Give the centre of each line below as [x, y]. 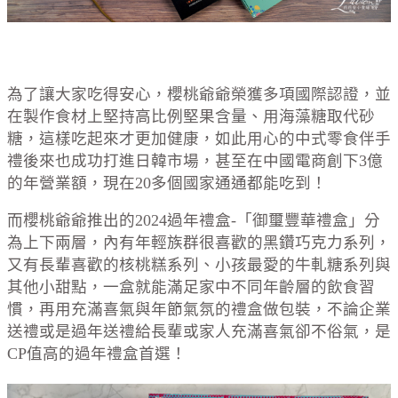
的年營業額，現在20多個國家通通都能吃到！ [167, 183]
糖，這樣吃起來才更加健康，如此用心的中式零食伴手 [199, 138]
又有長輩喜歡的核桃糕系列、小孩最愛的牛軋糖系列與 [199, 265]
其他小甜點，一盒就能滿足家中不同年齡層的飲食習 [191, 287]
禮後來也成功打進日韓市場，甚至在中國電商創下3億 [195, 160]
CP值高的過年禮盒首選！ [97, 354]
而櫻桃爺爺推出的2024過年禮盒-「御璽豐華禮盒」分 [194, 221]
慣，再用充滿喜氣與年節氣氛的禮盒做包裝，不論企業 [199, 310]
